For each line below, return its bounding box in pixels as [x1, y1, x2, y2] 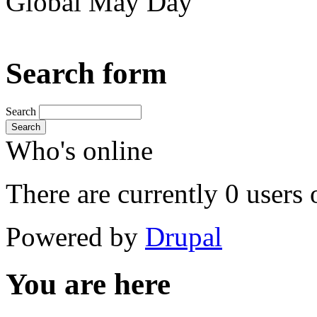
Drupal [145, 221, 222, 252]
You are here [6, 267, 171, 301]
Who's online [6, 134, 153, 166]
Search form [6, 56, 167, 90]
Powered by [6, 221, 145, 252]
